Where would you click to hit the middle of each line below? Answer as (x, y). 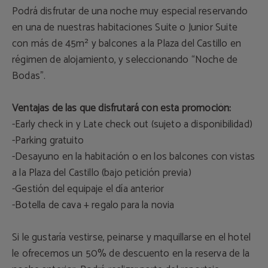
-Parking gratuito (48, 141)
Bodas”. (29, 76)
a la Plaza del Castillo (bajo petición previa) (102, 173)
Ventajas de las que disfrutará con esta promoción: (122, 109)
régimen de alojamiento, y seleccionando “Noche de (125, 60)
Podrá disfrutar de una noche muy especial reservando (130, 12)
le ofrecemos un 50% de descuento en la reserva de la (131, 254)
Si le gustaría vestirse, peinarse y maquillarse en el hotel (132, 238)
